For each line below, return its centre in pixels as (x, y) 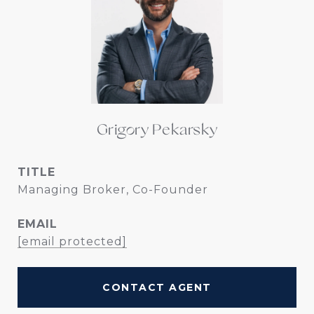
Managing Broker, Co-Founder (113, 190)
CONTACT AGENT (157, 287)
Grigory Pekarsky (157, 131)
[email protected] (72, 241)
